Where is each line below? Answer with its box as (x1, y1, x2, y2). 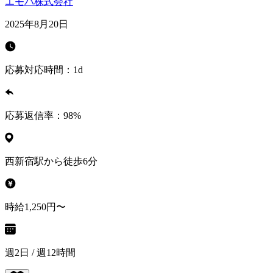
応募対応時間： (5, 65, 73, 76)
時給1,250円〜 (5, 202, 66, 213)
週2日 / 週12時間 (5, 247, 76, 258)
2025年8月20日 (5, 19, 68, 30)
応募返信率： (5, 110, 63, 121)
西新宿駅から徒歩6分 (5, 156, 97, 167)
